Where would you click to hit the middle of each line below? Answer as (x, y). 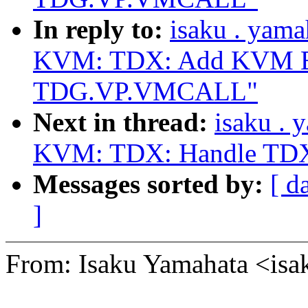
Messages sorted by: (152, 184)
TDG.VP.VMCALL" (145, 91)
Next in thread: (124, 122)
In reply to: (101, 30)
